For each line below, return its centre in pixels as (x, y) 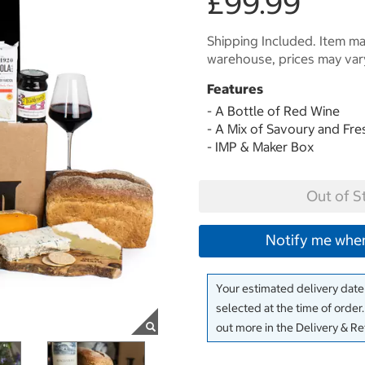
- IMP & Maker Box (260, 147)
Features (235, 89)
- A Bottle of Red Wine (273, 111)
